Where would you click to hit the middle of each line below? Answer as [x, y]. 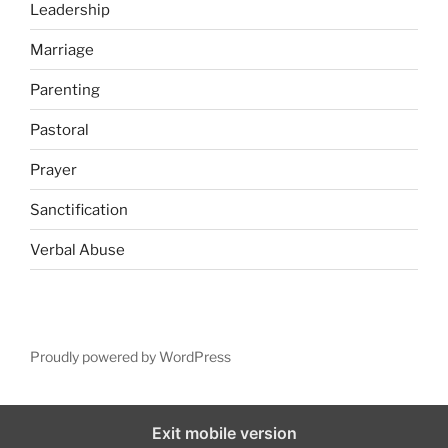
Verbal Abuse [77, 249]
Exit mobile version [224, 432]
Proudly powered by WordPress [130, 357]
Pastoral [59, 129]
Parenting [65, 89]
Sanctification [79, 209]
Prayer [53, 169]
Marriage [62, 49]
